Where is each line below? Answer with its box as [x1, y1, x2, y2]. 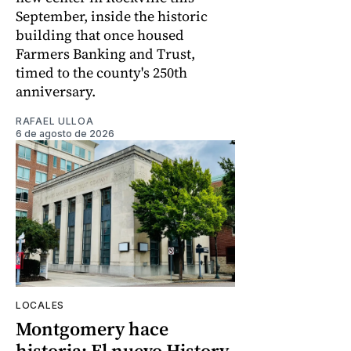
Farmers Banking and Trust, [16, 43, 195, 63]
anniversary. [16, 81, 96, 101]
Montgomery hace [16, 315, 168, 342]
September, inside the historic [16, 5, 208, 26]
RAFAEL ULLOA [16, 114, 94, 127]
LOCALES [16, 299, 64, 311]
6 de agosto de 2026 [16, 127, 114, 139]
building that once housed [16, 24, 184, 45]
